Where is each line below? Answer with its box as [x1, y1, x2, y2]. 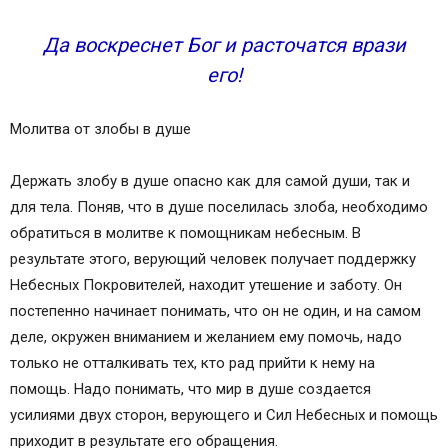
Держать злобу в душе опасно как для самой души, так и [10, 172, 410, 190]
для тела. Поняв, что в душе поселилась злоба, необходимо [10, 198, 428, 216]
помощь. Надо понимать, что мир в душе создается [10, 380, 371, 398]
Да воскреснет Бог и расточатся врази [42, 33, 406, 57]
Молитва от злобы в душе [10, 120, 191, 138]
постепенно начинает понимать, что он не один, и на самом [10, 302, 421, 320]
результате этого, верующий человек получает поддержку [10, 250, 416, 268]
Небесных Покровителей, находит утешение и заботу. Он [10, 276, 402, 294]
